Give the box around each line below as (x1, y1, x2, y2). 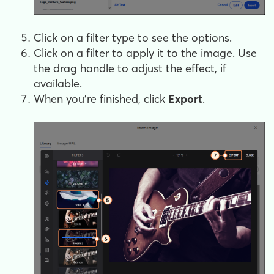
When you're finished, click (34, 91, 168, 106)
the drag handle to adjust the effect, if (34, 61, 226, 75)
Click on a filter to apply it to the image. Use (34, 45, 257, 60)
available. (34, 76, 82, 91)
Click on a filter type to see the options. (34, 30, 232, 45)
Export (168, 91, 202, 106)
